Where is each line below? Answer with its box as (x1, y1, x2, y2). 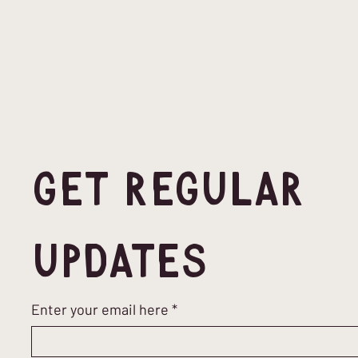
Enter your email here (31, 300, 169, 318)
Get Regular (31, 169, 304, 215)
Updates (31, 241, 209, 287)
